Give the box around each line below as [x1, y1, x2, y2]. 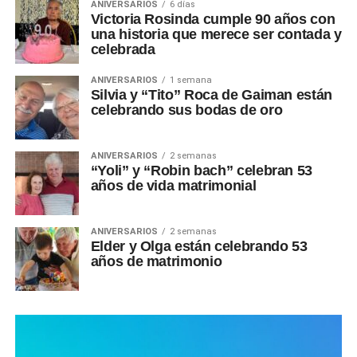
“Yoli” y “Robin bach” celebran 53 [90, 162, 313, 178]
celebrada [90, 41, 155, 57]
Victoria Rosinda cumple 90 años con [90, 10, 335, 27]
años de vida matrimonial [90, 177, 257, 194]
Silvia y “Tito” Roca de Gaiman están [90, 86, 332, 103]
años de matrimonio [90, 253, 222, 269]
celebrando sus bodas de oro [90, 101, 283, 118]
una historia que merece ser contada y [90, 25, 342, 42]
